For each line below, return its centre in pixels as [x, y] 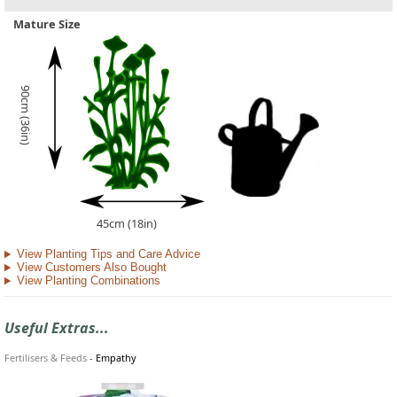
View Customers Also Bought [91, 268]
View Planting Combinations [88, 281]
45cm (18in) [127, 224]
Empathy [116, 357]
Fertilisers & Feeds [46, 357]
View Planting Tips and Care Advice [108, 254]
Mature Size [47, 24]
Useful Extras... [57, 327]
